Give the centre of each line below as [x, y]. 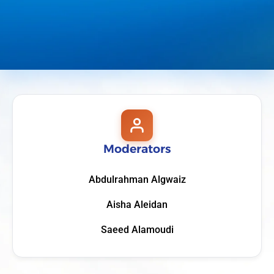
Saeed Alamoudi [137, 229]
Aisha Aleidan [137, 204]
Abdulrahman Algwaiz [137, 179]
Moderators [137, 149]
